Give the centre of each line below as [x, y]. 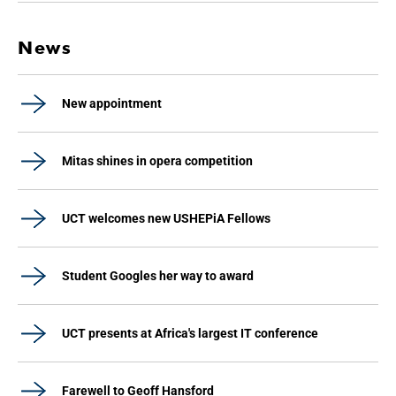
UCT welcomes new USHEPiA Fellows [166, 218]
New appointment [112, 103]
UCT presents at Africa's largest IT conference [190, 333]
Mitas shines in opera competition [157, 161]
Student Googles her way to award [158, 276]
